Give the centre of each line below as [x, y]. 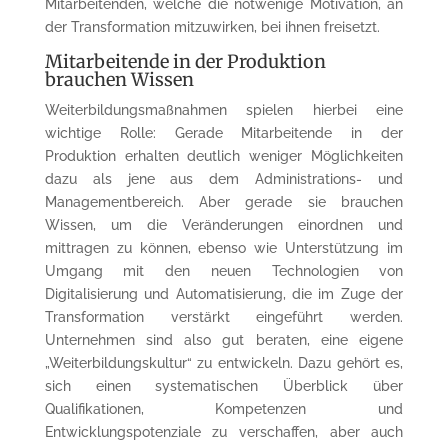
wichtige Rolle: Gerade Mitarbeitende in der [224, 132]
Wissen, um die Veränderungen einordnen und [224, 224]
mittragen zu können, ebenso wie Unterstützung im [224, 247]
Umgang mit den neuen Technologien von [224, 270]
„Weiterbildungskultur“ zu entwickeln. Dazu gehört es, [224, 362]
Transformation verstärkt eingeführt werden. [224, 316]
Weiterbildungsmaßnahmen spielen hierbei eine [224, 109]
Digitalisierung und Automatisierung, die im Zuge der [224, 293]
